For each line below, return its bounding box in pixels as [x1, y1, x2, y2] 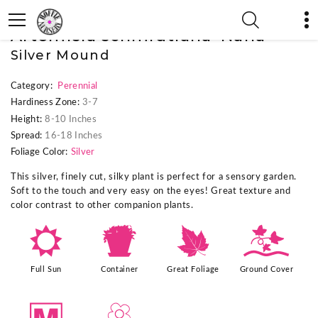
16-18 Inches [45, 131, 103, 141]
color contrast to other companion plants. [11, 201, 194, 211]
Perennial [57, 82, 98, 91]
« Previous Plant [11, 13, 83, 23]
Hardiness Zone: [11, 98, 79, 108]
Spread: [11, 131, 43, 141]
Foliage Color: [11, 148, 68, 158]
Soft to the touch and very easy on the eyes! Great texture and [11, 187, 291, 197]
